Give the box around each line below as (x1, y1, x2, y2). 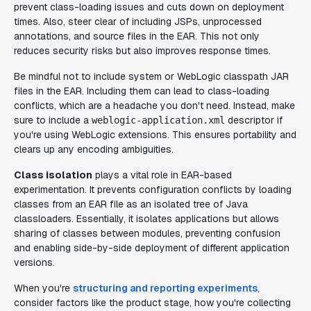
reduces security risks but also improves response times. (14, 44, 271, 57)
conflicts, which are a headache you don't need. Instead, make (14, 99, 295, 112)
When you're (14, 282, 73, 294)
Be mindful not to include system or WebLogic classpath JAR (14, 70, 289, 83)
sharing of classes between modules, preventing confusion (14, 227, 280, 239)
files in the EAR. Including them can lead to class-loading (14, 85, 269, 97)
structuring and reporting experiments (73, 282, 258, 294)
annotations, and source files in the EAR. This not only (14, 30, 260, 42)
